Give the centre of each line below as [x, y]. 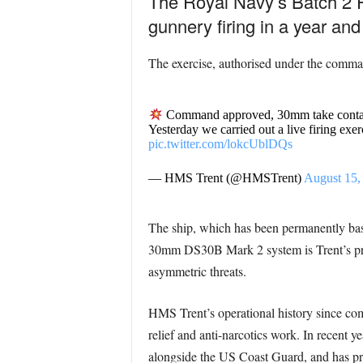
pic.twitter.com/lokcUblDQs [220, 144]
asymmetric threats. [197, 271]
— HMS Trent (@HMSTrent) [226, 178]
